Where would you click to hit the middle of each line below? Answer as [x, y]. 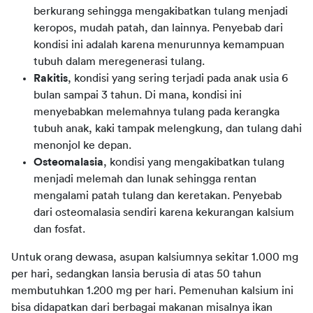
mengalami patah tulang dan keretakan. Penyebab [158, 195]
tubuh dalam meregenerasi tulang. [119, 61]
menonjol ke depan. [82, 145]
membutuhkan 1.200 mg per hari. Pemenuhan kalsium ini [152, 290]
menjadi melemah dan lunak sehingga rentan [145, 179]
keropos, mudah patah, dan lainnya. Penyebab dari [158, 28]
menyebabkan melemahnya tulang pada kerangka [156, 111]
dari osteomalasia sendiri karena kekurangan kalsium [164, 212]
